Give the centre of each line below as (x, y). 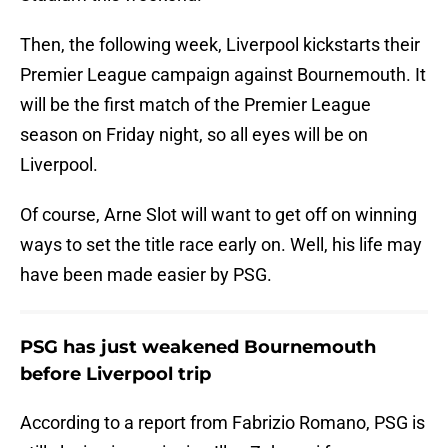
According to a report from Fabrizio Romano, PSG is (222, 423)
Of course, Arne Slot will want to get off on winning (218, 215)
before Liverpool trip (115, 374)
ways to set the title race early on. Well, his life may (221, 245)
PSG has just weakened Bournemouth (198, 347)
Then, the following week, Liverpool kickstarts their (220, 45)
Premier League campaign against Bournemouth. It (223, 75)
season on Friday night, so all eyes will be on (194, 135)
